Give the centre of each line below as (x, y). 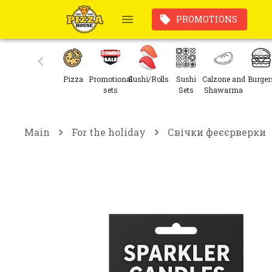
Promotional (110, 79)
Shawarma (223, 90)
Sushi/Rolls (148, 79)
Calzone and (223, 79)
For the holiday (109, 132)
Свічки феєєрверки (217, 132)
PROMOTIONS (206, 19)
